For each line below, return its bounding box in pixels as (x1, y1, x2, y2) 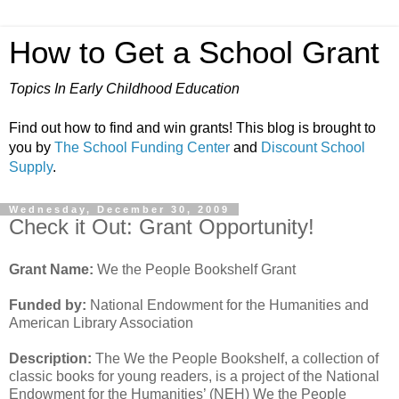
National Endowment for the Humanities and (86, 297, 369, 313)
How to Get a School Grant (9, 36, 379, 69)
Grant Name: (9, 261, 94, 277)
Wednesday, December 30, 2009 (9, 204, 230, 215)
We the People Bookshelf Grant (94, 261, 296, 277)
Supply (9, 159, 53, 175)
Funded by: (9, 297, 86, 313)
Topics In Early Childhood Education (9, 81, 240, 96)
